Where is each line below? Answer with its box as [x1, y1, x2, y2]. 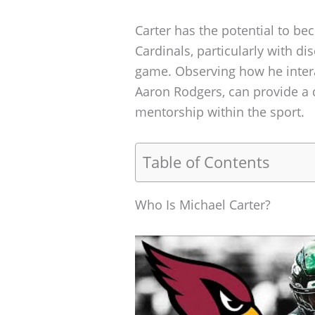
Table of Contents [143, 151, 270, 172]
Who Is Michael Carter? [135, 196, 271, 214]
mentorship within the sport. [135, 103, 304, 121]
